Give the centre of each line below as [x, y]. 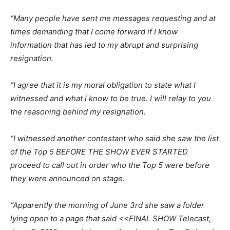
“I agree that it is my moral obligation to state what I [103, 85]
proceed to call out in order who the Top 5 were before [110, 165]
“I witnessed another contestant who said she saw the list [114, 139]
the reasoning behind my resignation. [78, 112]
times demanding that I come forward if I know [94, 32]
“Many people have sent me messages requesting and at [113, 18]
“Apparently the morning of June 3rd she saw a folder [107, 205]
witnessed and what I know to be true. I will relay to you [111, 99]
